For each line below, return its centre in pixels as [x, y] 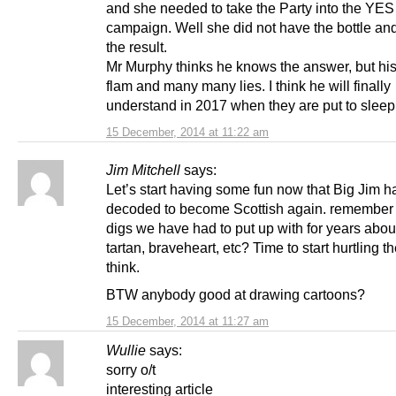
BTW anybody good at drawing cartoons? [236, 295]
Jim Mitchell [143, 170]
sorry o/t [131, 370]
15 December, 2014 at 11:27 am [187, 322]
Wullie [126, 350]
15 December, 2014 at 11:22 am [187, 133]
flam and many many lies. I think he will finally [248, 86]
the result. [137, 47]
